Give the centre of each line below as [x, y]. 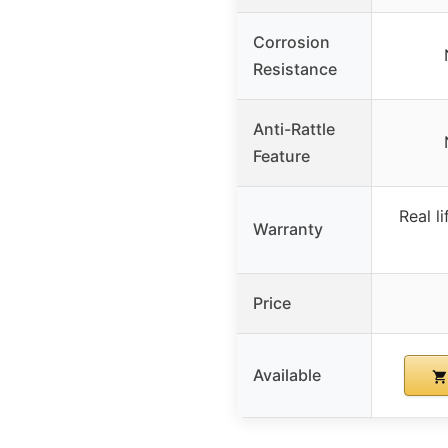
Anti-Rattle [294, 129]
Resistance [295, 69]
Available [287, 375]
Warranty [288, 229]
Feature [281, 156]
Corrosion [291, 42]
